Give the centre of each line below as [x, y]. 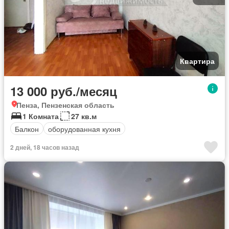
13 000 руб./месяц [64, 91]
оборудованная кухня [84, 129]
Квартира [197, 61]
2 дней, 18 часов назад [45, 147]
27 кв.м [84, 116]
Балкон [27, 129]
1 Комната [41, 116]
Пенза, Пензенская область [65, 105]
